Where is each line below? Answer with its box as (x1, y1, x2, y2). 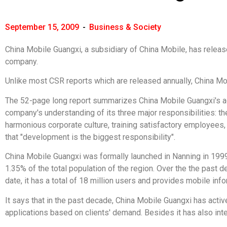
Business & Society (89, 22, 161, 32)
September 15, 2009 (5, 22, 79, 32)
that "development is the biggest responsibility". (5, 132, 175, 142)
